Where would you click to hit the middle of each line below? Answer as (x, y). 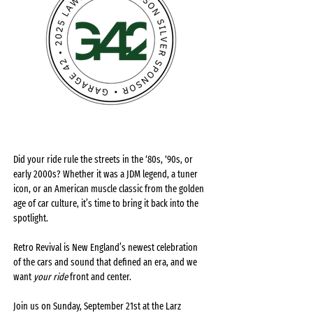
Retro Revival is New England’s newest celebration (107, 248)
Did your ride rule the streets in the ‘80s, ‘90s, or (104, 160)
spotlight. (31, 218)
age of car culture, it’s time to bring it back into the (107, 204)
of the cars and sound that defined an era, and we (106, 262)
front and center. (100, 277)
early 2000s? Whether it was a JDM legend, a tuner (107, 174)
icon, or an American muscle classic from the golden (110, 189)
